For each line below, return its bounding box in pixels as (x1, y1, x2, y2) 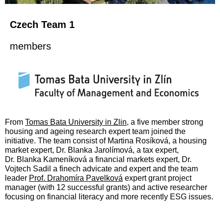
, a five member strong (127, 117, 203, 126)
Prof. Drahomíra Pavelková (29, 173, 123, 182)
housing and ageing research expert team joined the (5, 127, 186, 136)
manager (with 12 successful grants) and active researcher (5, 183, 207, 192)
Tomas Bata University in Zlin (25, 117, 127, 126)
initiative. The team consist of (5, 136, 108, 145)
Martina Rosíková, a (108, 136, 177, 145)
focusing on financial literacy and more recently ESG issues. (5, 192, 213, 201)
